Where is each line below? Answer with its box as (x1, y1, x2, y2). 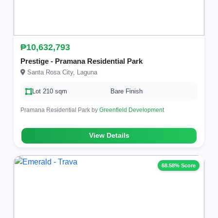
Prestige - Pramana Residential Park (20, 57, 143, 65)
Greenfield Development (99, 107, 164, 113)
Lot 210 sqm (32, 88, 67, 95)
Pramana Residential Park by (20, 107, 99, 113)
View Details (89, 132, 129, 139)
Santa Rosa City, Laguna (25, 69, 97, 76)
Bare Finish (110, 88, 143, 95)
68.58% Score (162, 163, 196, 168)
